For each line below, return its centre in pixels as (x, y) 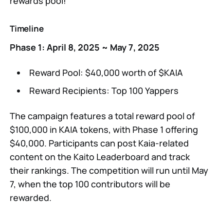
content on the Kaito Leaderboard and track (100, 157)
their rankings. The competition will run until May (109, 171)
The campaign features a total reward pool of (102, 116)
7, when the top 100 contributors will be (90, 184)
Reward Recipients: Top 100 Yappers (104, 91)
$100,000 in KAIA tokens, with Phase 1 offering (104, 130)
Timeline (27, 29)
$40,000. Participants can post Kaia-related (99, 143)
